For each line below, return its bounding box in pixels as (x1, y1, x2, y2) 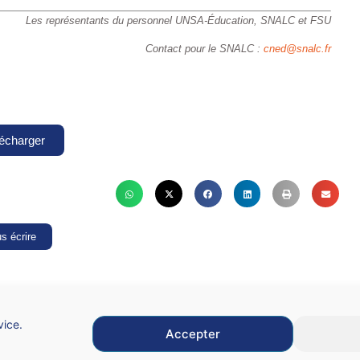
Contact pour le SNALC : (145, 43, 264, 55)
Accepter (166, 325, 220, 342)
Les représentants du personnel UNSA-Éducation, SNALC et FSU (25, 14, 331, 27)
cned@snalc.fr (263, 43, 331, 55)
